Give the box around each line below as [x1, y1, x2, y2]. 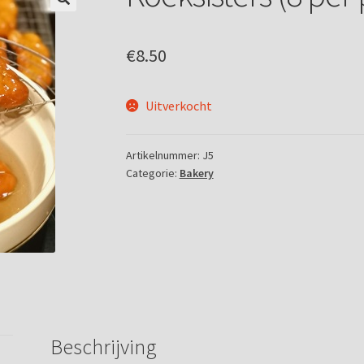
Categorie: [125, 166, 180, 181]
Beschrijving [50, 333, 158, 360]
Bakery [179, 166, 214, 181]
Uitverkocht [145, 97, 213, 114]
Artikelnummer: [125, 148, 202, 163]
